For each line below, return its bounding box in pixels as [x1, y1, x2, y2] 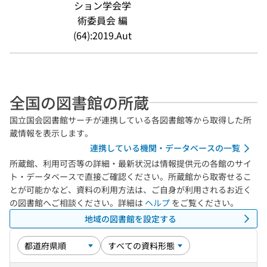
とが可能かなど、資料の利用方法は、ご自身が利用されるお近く [10, 184, 252, 195]
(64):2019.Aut [73, 28, 132, 42]
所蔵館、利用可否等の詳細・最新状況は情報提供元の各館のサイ [10, 157, 252, 169]
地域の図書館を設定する [85, 212, 176, 225]
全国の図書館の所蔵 [10, 91, 149, 113]
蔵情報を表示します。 [10, 127, 93, 139]
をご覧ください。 [170, 197, 238, 209]
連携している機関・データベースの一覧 [90, 142, 240, 154]
